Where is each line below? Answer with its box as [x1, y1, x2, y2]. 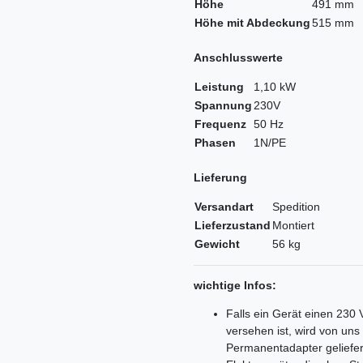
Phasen [194, 136, 236, 150]
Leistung [194, 80, 244, 94]
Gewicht [194, 237, 240, 251]
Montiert [272, 219, 314, 233]
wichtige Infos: [194, 279, 276, 293]
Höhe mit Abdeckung [194, 16, 310, 30]
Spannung [194, 99, 252, 113]
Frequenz [194, 117, 246, 131]
